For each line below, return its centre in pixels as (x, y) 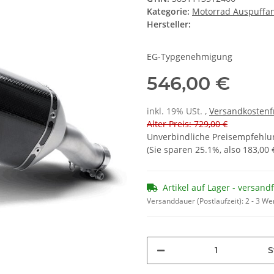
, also (231, 149)
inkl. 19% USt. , (178, 111)
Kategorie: (169, 11)
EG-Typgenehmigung (190, 56)
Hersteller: (169, 24)
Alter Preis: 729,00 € (187, 124)
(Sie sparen (171, 149)
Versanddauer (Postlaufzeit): (196, 201)
